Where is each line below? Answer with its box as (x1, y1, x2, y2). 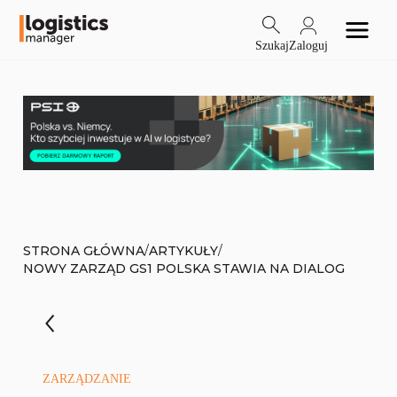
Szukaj (254, 39, 289, 52)
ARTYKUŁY (149, 242, 218, 259)
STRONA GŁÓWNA (23, 242, 144, 259)
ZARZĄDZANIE (43, 372, 132, 386)
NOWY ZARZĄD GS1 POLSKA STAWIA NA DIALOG (23, 261, 345, 277)
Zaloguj (288, 39, 328, 52)
